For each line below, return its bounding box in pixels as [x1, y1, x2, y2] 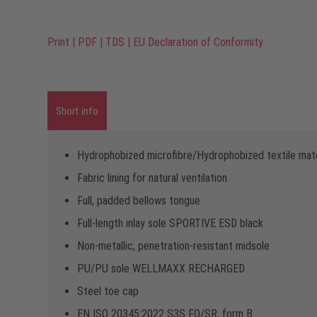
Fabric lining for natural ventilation [77, 171, 227, 185]
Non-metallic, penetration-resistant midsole [77, 239, 270, 253]
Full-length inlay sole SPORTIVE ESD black [77, 217, 263, 230]
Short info [56, 105, 98, 117]
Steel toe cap [77, 284, 139, 298]
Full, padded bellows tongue [77, 194, 200, 207]
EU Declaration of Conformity [133, 35, 263, 49]
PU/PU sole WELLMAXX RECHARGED [77, 262, 245, 275]
